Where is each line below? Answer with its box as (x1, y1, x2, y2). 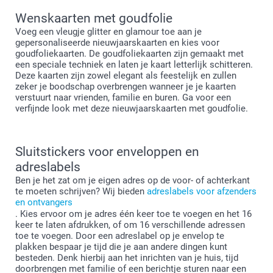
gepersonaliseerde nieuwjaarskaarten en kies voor (15, 37, 219, 48)
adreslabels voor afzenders (147, 185, 257, 197)
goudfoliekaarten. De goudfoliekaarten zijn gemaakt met (15, 48, 244, 59)
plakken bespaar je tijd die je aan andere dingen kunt (15, 241, 227, 252)
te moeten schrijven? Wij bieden (15, 185, 147, 197)
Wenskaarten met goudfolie (15, 10, 172, 26)
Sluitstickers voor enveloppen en (15, 144, 199, 159)
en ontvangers (15, 196, 73, 208)
